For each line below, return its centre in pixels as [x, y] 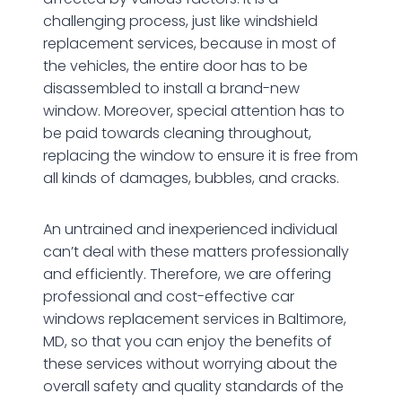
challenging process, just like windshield [180, 21]
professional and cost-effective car [169, 296]
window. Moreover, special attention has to [194, 110]
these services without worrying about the [190, 363]
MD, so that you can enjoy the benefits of [188, 341]
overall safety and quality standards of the [193, 386]
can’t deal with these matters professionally [196, 251]
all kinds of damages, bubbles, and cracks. [191, 178]
